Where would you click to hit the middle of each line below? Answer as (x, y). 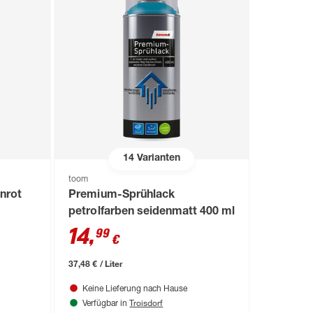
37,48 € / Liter (96, 263)
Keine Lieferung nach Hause (135, 289)
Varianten (158, 159)
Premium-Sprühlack (122, 195)
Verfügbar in (106, 304)
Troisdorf (146, 302)
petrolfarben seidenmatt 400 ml (152, 212)
